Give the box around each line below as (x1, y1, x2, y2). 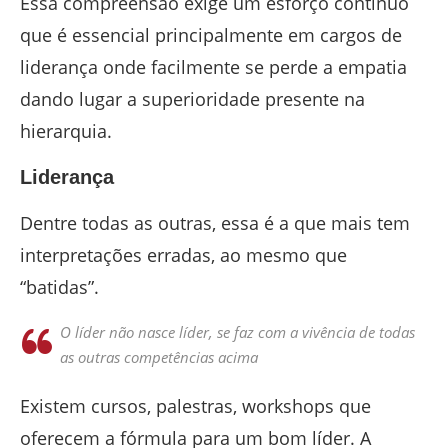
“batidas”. (20, 275, 99, 300)
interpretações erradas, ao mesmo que (20, 243, 347, 268)
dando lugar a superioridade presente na (20, 87, 365, 112)
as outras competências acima (60, 347, 258, 368)
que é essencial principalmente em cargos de (20, 23, 402, 48)
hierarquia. (20, 119, 112, 144)
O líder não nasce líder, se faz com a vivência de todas (60, 322, 415, 343)
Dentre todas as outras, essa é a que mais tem (20, 211, 410, 236)
